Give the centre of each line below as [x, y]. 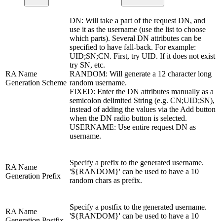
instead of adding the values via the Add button [143, 110]
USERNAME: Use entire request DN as [133, 127]
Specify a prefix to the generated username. [137, 163]
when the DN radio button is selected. [128, 118]
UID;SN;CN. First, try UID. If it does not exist [142, 56]
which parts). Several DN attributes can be [135, 38]
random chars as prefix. [106, 181]
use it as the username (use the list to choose [138, 30]
